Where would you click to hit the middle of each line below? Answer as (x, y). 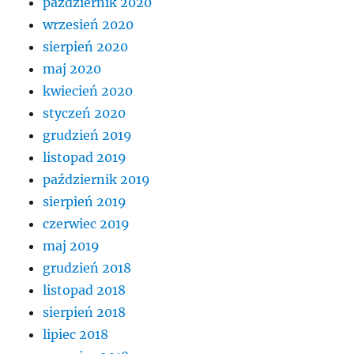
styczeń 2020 (85, 113)
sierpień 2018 (85, 312)
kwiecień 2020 (88, 90)
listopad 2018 (85, 290)
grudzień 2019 (88, 135)
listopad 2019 (85, 157)
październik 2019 (97, 179)
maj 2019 (72, 245)
